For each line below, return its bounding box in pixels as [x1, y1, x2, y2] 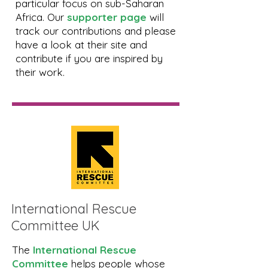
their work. [16, 66, 65, 78]
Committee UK [11, 217, 99, 234]
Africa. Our [16, 11, 67, 23]
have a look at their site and [16, 38, 147, 51]
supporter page [67, 11, 147, 23]
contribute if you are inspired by [16, 52, 163, 65]
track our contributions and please [16, 25, 176, 37]
